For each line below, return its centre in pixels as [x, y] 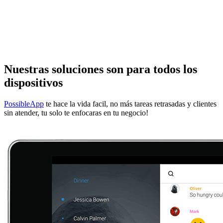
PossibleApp [24, 104]
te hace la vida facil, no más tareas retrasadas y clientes [130, 104]
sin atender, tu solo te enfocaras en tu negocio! [76, 112]
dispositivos [33, 82]
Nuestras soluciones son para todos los [101, 69]
